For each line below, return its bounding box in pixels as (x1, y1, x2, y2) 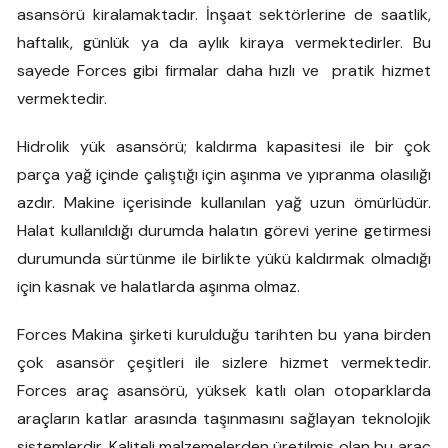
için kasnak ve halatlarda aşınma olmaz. (17, 276, 301, 297)
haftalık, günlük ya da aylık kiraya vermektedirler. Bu (17, 32, 431, 53)
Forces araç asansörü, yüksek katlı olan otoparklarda (17, 380, 431, 401)
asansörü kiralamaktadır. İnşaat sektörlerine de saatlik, (17, 4, 431, 25)
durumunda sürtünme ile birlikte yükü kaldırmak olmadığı (17, 248, 431, 269)
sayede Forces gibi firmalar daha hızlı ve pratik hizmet (17, 60, 431, 81)
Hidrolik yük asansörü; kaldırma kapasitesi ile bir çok (17, 136, 431, 157)
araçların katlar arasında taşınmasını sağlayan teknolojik (17, 408, 431, 429)
